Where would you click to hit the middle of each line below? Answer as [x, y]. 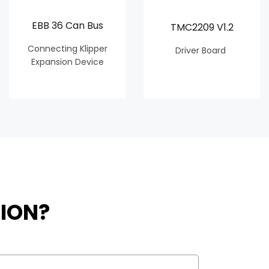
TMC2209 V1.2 [202, 28]
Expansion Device [67, 62]
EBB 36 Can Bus [67, 25]
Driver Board [202, 51]
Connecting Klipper [67, 48]
